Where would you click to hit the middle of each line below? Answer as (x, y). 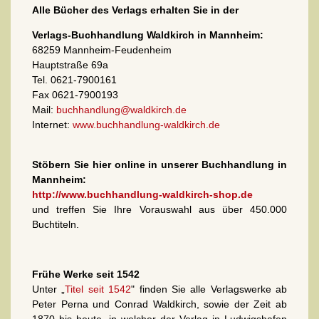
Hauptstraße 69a (70, 64)
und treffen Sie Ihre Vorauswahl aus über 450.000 (159, 209)
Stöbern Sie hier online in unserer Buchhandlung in (159, 164)
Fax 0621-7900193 (75, 94)
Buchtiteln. (56, 224)
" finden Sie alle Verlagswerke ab (209, 289)
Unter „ (49, 289)
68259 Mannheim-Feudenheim (102, 49)
